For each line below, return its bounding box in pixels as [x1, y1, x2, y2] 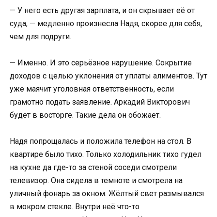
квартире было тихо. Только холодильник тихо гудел [10, 150, 201, 159]
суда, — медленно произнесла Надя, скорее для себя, [10, 18, 202, 28]
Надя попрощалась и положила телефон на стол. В [10, 137, 191, 146]
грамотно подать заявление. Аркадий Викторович [10, 97, 190, 107]
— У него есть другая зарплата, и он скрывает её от [10, 5, 195, 15]
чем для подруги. [10, 31, 71, 41]
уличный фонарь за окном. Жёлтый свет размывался [10, 189, 204, 198]
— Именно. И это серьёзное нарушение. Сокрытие [10, 58, 192, 67]
